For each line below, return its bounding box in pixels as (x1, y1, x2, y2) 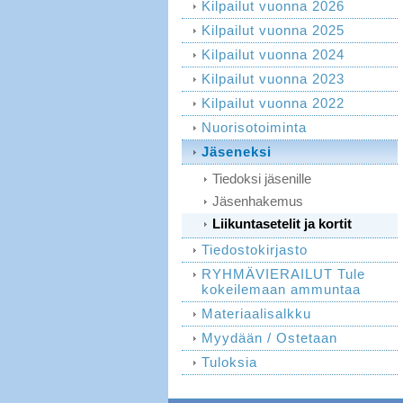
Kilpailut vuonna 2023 (201, 71, 345, 86)
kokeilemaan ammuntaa (201, 282, 361, 297)
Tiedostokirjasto (201, 242, 308, 257)
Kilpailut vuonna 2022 (201, 95, 345, 111)
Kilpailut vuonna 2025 (201, 22, 345, 38)
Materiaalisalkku (201, 306, 311, 321)
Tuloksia (201, 354, 257, 370)
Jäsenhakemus (212, 193, 303, 209)
